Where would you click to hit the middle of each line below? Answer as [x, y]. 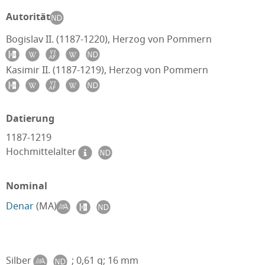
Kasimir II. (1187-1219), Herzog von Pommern [107, 70]
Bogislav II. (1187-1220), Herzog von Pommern [109, 39]
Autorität [28, 17]
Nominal [27, 186]
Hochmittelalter [42, 152]
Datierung [30, 118]
